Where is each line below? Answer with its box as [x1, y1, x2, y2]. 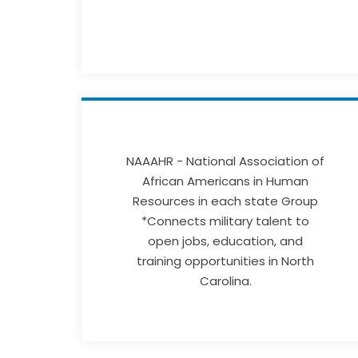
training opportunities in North [137, 253, 314, 270]
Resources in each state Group [133, 193, 318, 210]
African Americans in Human [142, 173, 308, 190]
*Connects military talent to [141, 213, 309, 230]
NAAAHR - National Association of [126, 153, 324, 170]
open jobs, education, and [148, 233, 303, 250]
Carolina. [199, 272, 252, 290]
